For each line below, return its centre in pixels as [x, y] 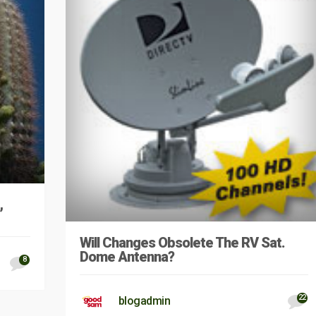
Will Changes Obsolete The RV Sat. [182, 242]
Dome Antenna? [127, 256]
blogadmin [144, 300]
